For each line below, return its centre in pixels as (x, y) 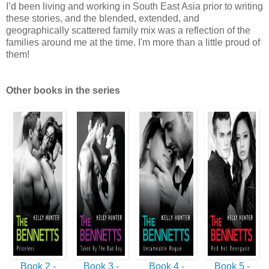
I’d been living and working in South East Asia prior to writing (134, 6)
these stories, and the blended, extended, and (103, 18)
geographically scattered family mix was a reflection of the (128, 30)
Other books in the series (63, 90)
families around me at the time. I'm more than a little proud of (133, 42)
